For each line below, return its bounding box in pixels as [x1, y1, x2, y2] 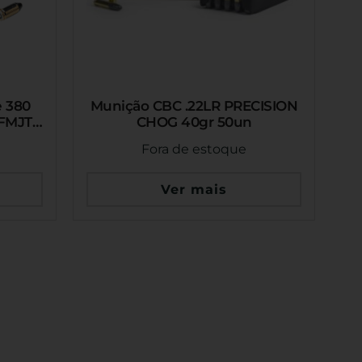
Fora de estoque [141, 141, 246, 158]
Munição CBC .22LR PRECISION [90, 97, 298, 114]
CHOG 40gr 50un [136, 113, 252, 130]
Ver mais [161, 182, 227, 198]
